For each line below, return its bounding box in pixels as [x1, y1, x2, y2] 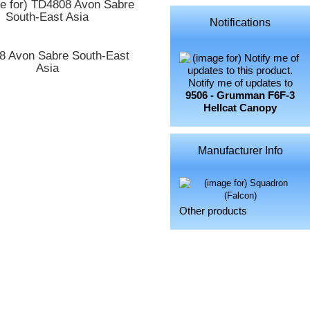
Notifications [210, 16, 271, 28]
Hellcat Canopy [203, 102, 277, 114]
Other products [179, 206, 248, 217]
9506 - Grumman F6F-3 [185, 90, 295, 102]
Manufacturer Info [197, 144, 283, 156]
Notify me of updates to [188, 77, 293, 89]
